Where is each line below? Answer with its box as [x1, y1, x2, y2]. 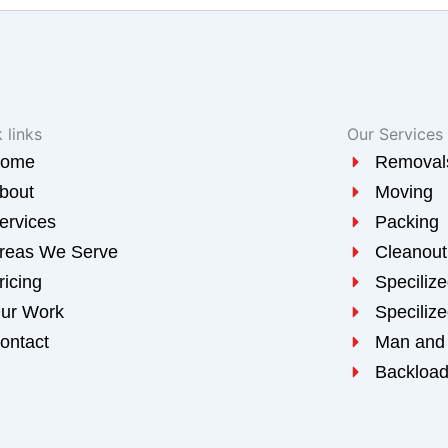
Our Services [347, 124, 444, 144]
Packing [374, 212, 439, 232]
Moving [374, 182, 433, 202]
